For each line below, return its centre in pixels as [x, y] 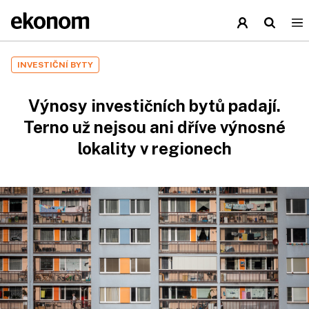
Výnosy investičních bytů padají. [154, 106]
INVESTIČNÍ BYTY [55, 65]
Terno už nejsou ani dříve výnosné [154, 127]
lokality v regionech [154, 148]
